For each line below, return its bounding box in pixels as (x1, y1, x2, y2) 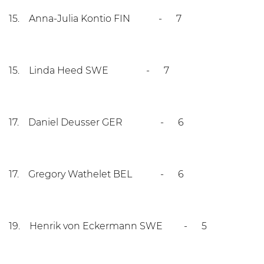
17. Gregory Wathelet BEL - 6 (9, 169, 184, 180)
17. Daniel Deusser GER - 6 (9, 117, 184, 128)
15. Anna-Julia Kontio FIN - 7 (9, 13, 181, 24)
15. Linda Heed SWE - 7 (9, 65, 169, 76)
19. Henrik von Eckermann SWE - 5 (9, 220, 207, 232)
